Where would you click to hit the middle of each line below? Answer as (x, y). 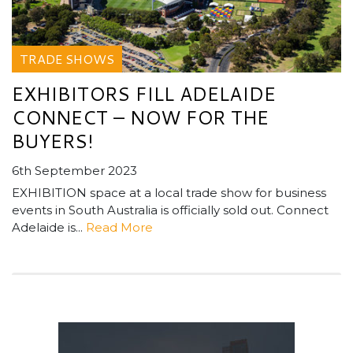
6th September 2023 (74, 170)
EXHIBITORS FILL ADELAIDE (144, 93)
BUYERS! (53, 141)
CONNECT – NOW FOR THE (140, 117)
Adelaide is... (49, 227)
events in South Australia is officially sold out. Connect (170, 210)
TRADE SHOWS (67, 58)
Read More (119, 227)
